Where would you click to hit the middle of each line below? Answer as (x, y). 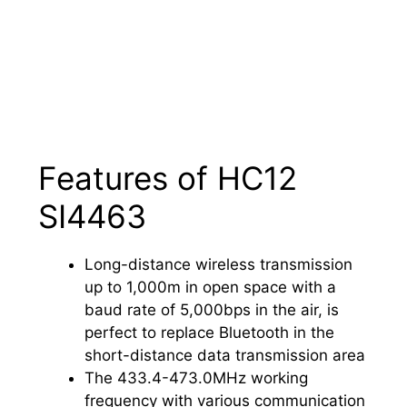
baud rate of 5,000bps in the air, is (212, 309)
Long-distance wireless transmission (218, 264)
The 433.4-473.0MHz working (196, 377)
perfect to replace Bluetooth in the (209, 332)
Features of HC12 (168, 178)
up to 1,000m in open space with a (210, 287)
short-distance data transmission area (225, 355)
